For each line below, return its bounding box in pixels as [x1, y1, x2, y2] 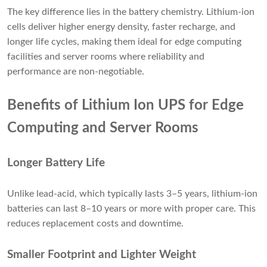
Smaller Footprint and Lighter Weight [7, 249, 196, 261]
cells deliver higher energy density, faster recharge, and [7, 22, 235, 32]
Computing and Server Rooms [7, 121, 198, 136]
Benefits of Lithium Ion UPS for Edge [7, 98, 244, 113]
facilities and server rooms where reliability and [7, 52, 204, 62]
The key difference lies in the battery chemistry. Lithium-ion [7, 7, 254, 17]
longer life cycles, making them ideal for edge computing [7, 37, 241, 47]
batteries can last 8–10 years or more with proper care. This [7, 204, 256, 214]
